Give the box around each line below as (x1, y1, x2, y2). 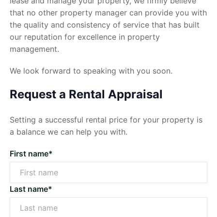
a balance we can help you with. (10, 126, 127, 137)
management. (10, 44, 59, 54)
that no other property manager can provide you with (10, 7, 207, 17)
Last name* (10, 184, 52, 194)
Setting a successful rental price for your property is (10, 114, 202, 124)
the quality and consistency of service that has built (10, 19, 200, 30)
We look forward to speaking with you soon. (10, 65, 172, 76)
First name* (10, 148, 53, 158)
